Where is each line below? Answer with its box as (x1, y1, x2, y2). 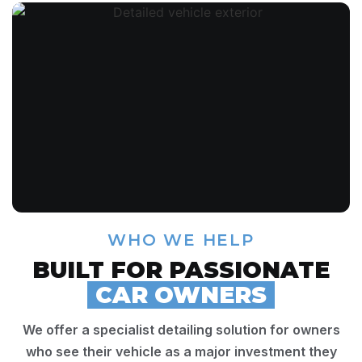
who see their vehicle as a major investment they (25, 343, 337, 360)
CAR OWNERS (95, 280, 267, 309)
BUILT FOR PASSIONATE (32, 255, 330, 284)
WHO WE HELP (107, 229, 255, 250)
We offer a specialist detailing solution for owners (22, 321, 340, 338)
